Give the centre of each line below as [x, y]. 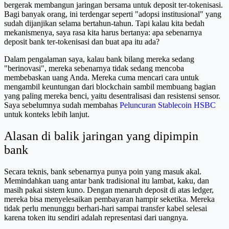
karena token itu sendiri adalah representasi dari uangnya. [96, 217]
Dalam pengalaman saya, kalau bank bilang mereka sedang [99, 59]
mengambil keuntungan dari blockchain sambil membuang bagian [110, 86]
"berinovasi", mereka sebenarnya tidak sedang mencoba [94, 68]
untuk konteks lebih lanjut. [47, 114]
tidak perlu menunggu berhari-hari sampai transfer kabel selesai [106, 208]
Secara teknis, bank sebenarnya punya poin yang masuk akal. [103, 171]
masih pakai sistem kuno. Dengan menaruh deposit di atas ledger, [109, 190]
